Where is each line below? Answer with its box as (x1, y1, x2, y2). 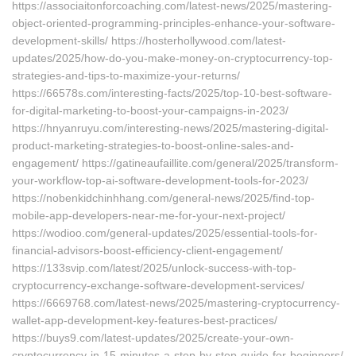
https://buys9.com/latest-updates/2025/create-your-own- (12, 331, 294, 344)
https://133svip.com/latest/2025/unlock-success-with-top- (12, 261, 296, 274)
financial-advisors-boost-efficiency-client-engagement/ (12, 244, 283, 257)
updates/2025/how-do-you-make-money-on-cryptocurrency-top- (12, 52, 333, 64)
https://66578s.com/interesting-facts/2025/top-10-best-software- (12, 87, 332, 99)
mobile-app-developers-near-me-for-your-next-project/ (12, 209, 285, 222)
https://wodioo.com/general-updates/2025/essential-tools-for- (12, 226, 318, 239)
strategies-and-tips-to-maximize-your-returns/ (12, 69, 240, 82)
